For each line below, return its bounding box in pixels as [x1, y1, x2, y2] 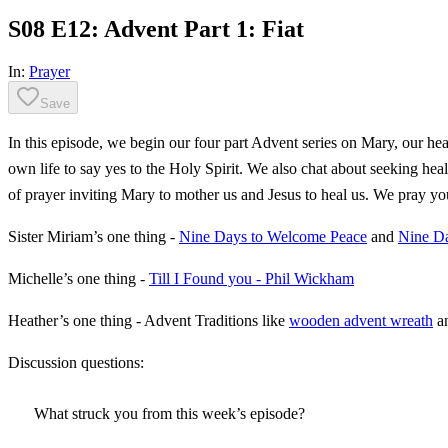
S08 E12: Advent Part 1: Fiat [8, 15, 304, 42]
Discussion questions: [8, 353, 144, 371]
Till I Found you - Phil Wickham [149, 269, 354, 287]
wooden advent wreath [289, 311, 433, 329]
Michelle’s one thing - [8, 269, 149, 287]
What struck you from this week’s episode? [34, 405, 306, 423]
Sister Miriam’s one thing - [8, 227, 179, 245]
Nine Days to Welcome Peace [179, 227, 367, 245]
